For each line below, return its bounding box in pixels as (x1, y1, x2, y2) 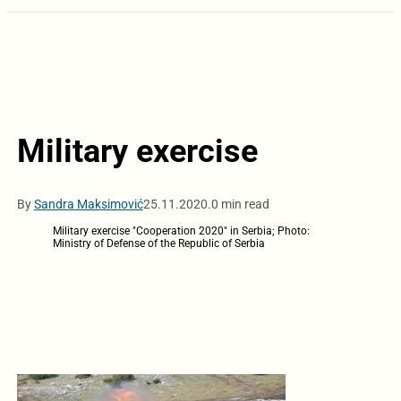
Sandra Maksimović (33, 196, 143, 211)
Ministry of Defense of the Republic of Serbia (52, 236, 265, 250)
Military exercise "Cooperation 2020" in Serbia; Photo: (52, 224, 310, 237)
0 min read (210, 196, 269, 211)
